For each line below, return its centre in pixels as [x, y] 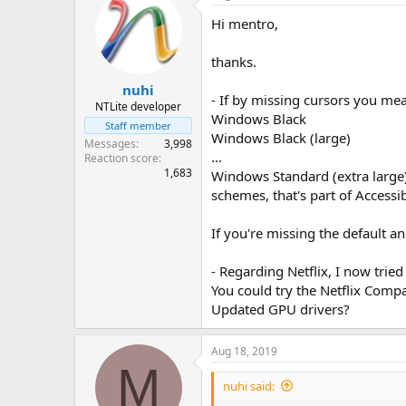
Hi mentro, [245, 23]
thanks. [234, 61]
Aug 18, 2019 [244, 351]
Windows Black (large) [281, 137]
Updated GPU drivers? [280, 309]
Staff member [138, 126]
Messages [110, 144]
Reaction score [121, 158]
